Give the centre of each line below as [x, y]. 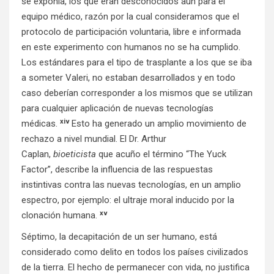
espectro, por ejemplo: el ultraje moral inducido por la [128, 200]
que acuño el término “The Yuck [161, 154]
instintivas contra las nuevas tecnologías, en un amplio [131, 185]
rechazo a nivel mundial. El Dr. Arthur [94, 139]
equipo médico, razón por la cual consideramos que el [130, 17]
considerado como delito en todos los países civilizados [135, 252]
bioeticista [75, 154]
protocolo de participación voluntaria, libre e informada [131, 32]
